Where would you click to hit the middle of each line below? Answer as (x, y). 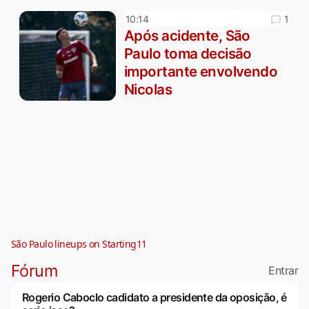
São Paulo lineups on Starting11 (79, 243)
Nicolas (148, 90)
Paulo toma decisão (188, 54)
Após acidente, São (187, 36)
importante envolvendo (201, 72)
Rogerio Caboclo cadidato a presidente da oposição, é (154, 297)
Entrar (283, 270)
